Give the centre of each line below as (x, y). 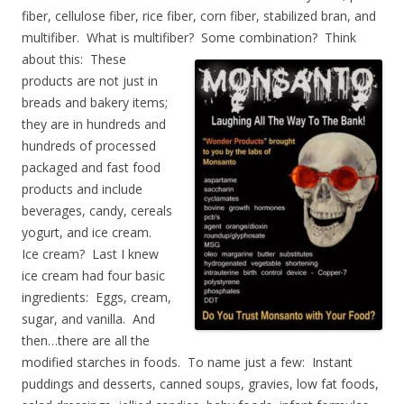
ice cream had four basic (93, 275)
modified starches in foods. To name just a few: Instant (187, 362)
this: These (91, 59)
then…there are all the (86, 340)
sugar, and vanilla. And (88, 318)
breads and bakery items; (95, 102)
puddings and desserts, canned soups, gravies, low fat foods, (200, 383)
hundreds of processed (89, 145)
